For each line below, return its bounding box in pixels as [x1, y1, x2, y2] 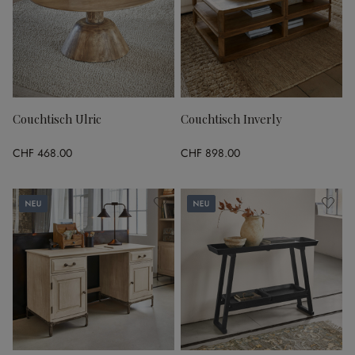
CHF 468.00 [13, 144, 72, 161]
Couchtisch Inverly [181, 111, 281, 127]
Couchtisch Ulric [13, 111, 101, 127]
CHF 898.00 [181, 144, 240, 161]
